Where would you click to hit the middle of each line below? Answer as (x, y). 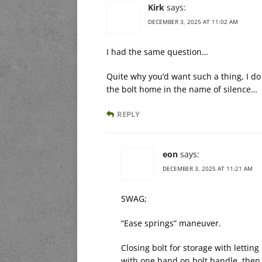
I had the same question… (157, 51)
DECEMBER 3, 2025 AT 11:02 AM (193, 21)
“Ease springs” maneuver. (171, 223)
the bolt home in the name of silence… (182, 89)
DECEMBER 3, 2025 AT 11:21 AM (208, 168)
